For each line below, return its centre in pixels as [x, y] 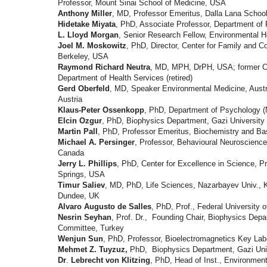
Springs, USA [81, 175]
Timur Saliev [81, 185]
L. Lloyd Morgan [88, 35]
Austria [70, 100]
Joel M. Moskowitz [92, 46]
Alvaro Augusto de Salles [105, 207]
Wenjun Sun [80, 239]
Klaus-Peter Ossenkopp [101, 110]
